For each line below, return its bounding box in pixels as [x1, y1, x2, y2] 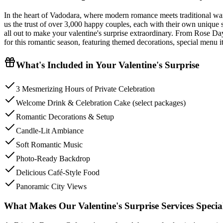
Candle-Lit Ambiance [16, 126, 84, 135]
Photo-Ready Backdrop [16, 154, 90, 163]
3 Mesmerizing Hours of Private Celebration [16, 85, 155, 94]
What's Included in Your [16, 59, 118, 70]
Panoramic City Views [16, 182, 87, 191]
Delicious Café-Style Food [16, 168, 100, 177]
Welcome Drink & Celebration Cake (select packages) [16, 99, 186, 108]
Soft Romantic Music [16, 140, 83, 149]
